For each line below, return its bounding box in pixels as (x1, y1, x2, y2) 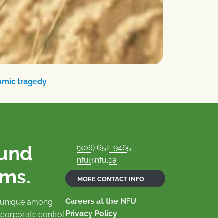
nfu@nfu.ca (76, 155, 117, 165)
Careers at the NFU (65, 197, 136, 206)
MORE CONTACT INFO (77, 175, 145, 183)
